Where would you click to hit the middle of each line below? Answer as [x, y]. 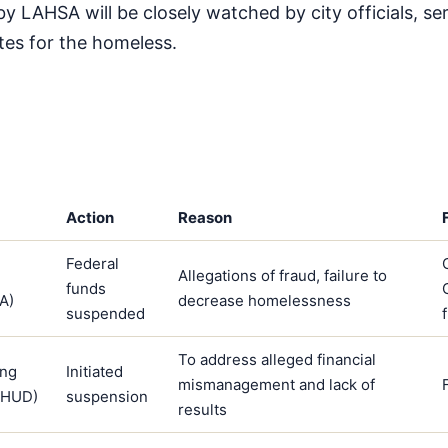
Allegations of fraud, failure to [282, 275]
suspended [105, 313]
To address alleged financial [276, 359]
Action [89, 217]
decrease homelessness [264, 300]
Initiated [94, 371]
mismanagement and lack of [276, 384]
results [202, 409]
